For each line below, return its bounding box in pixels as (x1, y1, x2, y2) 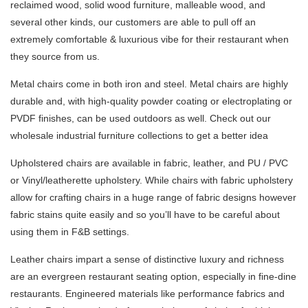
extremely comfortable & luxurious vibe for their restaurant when (10, 34, 289, 45)
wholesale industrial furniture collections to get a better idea (10, 130, 268, 141)
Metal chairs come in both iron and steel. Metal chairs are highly (10, 78, 288, 89)
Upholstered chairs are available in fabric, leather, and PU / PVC (10, 157, 288, 168)
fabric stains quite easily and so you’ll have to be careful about (10, 209, 280, 220)
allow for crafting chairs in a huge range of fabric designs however (10, 192, 296, 203)
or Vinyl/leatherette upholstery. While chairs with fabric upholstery (10, 175, 293, 186)
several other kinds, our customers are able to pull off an (10, 16, 256, 27)
